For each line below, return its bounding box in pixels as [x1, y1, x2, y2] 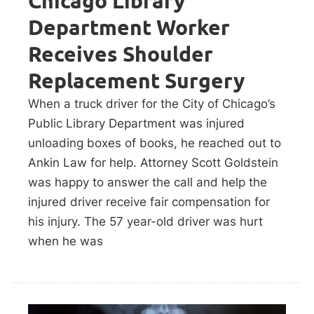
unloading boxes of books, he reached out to [28, 135, 281, 150]
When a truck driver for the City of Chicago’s [28, 96, 275, 111]
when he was [28, 233, 103, 248]
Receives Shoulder [28, 41, 213, 67]
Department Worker [28, 14, 230, 40]
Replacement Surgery [28, 67, 245, 93]
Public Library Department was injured [28, 116, 245, 130]
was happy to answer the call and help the [28, 175, 267, 189]
